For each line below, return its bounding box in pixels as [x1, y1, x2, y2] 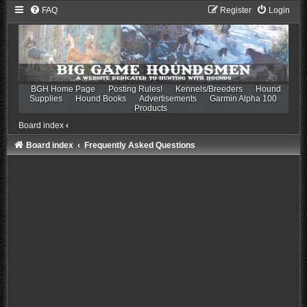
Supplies [29, 93, 63, 103]
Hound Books [75, 93, 127, 103]
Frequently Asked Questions [84, 140, 195, 150]
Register [220, 5, 252, 15]
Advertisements [139, 93, 197, 103]
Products [134, 103, 167, 113]
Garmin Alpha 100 [210, 93, 278, 103]
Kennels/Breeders [175, 84, 243, 94]
